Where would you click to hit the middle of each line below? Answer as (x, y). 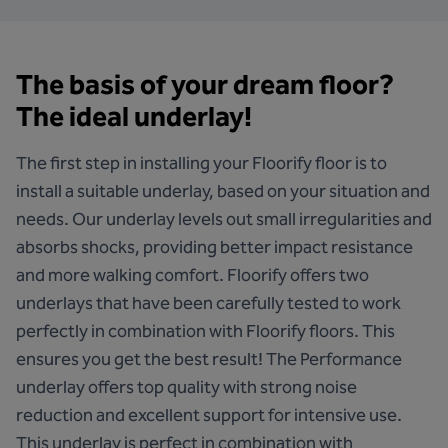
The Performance (334, 359)
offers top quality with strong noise (221, 387)
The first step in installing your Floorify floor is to (201, 163)
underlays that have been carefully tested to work (208, 303)
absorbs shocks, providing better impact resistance (214, 247)
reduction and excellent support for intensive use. (209, 415)
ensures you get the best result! (141, 359)
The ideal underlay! (134, 116)
